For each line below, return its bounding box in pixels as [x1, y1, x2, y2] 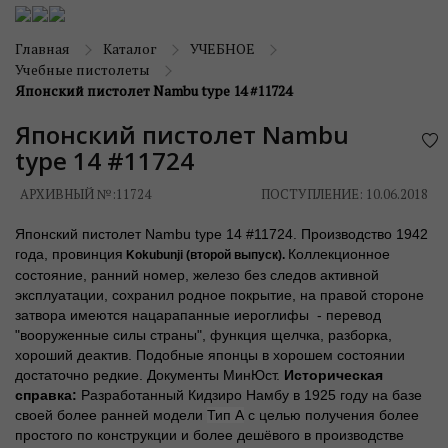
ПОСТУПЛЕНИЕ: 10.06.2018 [261, 185, 428, 203]
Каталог [103, 39, 157, 58]
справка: [15, 387, 81, 403]
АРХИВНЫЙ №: [20, 185, 116, 203]
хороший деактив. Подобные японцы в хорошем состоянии [15, 347, 405, 363]
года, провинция [15, 246, 123, 262]
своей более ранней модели [15, 407, 207, 423]
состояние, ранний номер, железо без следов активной [15, 267, 379, 283]
